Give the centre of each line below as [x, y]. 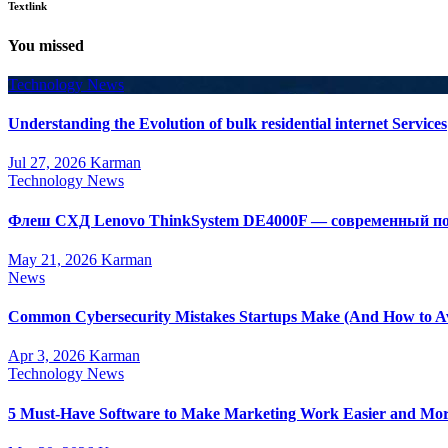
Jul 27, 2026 [49, 163]
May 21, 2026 [54, 259]
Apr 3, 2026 [48, 356]
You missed [46, 45]
